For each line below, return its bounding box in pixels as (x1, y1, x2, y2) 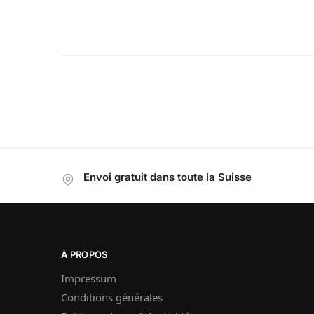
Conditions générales (61, 289, 163, 304)
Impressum (61, 271, 116, 285)
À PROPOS (61, 249, 108, 261)
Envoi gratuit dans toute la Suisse (83, 170, 252, 184)
